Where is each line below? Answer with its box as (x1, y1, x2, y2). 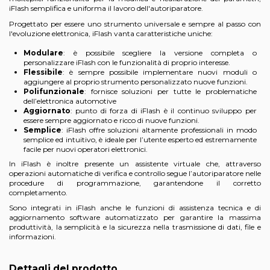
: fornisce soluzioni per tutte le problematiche (84, 87, 257, 96)
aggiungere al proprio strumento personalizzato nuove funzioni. (24, 77, 248, 87)
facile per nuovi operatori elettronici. (24, 145, 148, 154)
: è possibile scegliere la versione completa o (63, 48, 257, 58)
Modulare (24, 48, 63, 58)
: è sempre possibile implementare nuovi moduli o (63, 67, 257, 77)
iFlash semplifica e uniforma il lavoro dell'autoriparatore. (9, 3, 203, 13)
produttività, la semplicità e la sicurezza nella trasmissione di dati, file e (9, 222, 261, 232)
